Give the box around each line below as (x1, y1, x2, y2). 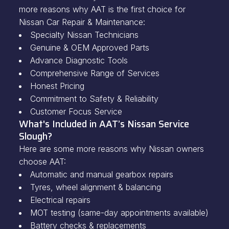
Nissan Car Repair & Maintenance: (18, 17, 148, 27)
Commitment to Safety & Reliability (30, 94, 158, 104)
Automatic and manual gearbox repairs (30, 169, 173, 179)
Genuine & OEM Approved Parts (30, 42, 149, 53)
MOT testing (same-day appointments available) (30, 208, 209, 218)
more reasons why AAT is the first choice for (18, 4, 186, 14)
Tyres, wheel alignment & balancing (30, 182, 161, 192)
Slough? (18, 129, 52, 144)
